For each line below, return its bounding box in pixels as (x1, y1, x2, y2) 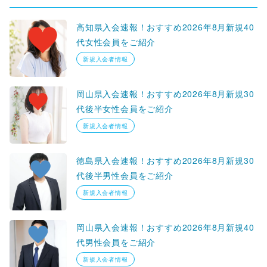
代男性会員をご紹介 (76, 235, 156, 248)
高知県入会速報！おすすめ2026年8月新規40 (76, 20, 254, 33)
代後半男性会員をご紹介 (76, 169, 173, 181)
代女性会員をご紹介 (76, 35, 156, 48)
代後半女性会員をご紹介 (76, 102, 173, 114)
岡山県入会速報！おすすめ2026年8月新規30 (76, 87, 254, 100)
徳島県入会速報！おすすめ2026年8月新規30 (76, 154, 254, 166)
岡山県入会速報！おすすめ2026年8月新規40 (76, 221, 254, 233)
